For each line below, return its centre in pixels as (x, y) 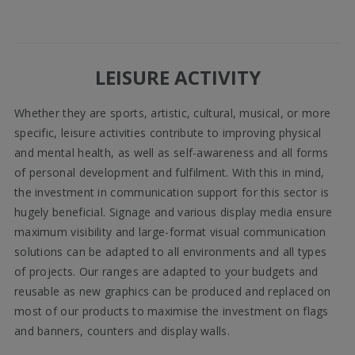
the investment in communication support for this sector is (172, 193)
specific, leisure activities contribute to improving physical (168, 133)
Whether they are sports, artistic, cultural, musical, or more (172, 113)
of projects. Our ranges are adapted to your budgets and (166, 272)
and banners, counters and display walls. (122, 331)
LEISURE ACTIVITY (177, 78)
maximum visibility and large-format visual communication (170, 232)
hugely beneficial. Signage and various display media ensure (173, 212)
